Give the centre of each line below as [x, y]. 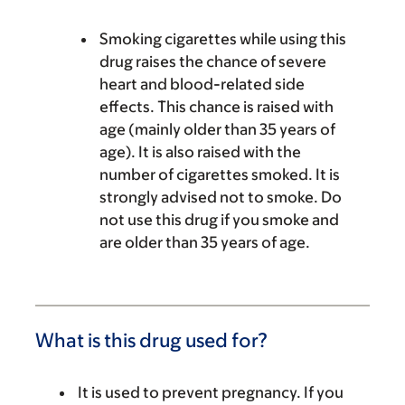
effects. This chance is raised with [217, 107]
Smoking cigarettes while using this [223, 39]
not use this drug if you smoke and [219, 220]
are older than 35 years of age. [205, 242]
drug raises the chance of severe [213, 61]
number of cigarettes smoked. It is [220, 174]
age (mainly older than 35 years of [217, 129]
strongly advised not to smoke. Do [221, 197]
